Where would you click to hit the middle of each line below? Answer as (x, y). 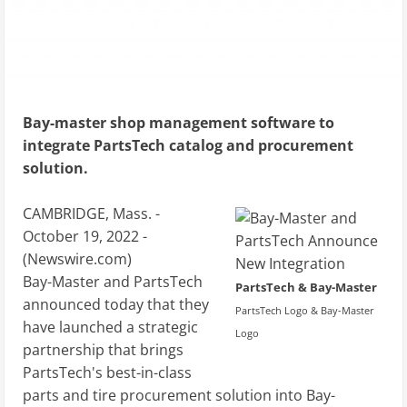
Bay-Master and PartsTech (113, 281)
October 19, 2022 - (85, 236)
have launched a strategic (110, 327)
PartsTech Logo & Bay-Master (304, 310)
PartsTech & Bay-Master (306, 287)
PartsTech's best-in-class (107, 372)
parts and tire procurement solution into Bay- (179, 395)
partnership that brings (103, 349)
